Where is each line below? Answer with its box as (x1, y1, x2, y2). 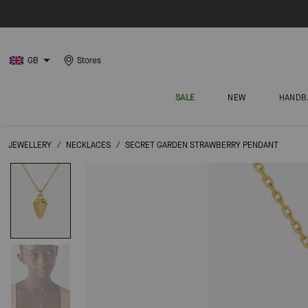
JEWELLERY (8, 140, 52, 151)
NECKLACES (66, 140, 111, 151)
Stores (77, 55, 101, 66)
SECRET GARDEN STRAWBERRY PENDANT (125, 140, 278, 151)
